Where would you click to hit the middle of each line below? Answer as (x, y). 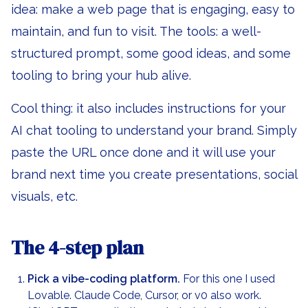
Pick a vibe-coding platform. (104, 279)
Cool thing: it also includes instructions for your (148, 108)
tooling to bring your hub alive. (101, 75)
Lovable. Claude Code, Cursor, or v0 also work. (144, 295)
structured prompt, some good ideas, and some (151, 53)
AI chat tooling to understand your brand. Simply (154, 130)
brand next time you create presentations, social (154, 174)
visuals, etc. (44, 196)
